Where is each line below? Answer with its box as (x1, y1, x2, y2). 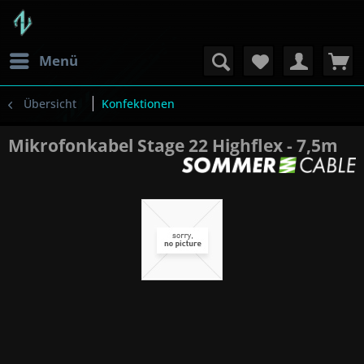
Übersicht (24, 96, 76, 111)
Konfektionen (102, 96, 175, 111)
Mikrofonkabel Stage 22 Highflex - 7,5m (8, 134, 338, 157)
